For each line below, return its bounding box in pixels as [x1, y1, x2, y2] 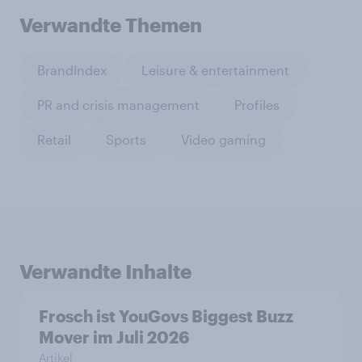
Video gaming [180, 131, 266, 147]
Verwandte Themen [19, 13, 202, 37]
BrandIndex [36, 61, 107, 78]
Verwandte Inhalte [19, 259, 192, 284]
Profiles [234, 96, 280, 112]
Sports [105, 131, 146, 147]
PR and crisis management [36, 96, 200, 112]
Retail [36, 131, 71, 147]
